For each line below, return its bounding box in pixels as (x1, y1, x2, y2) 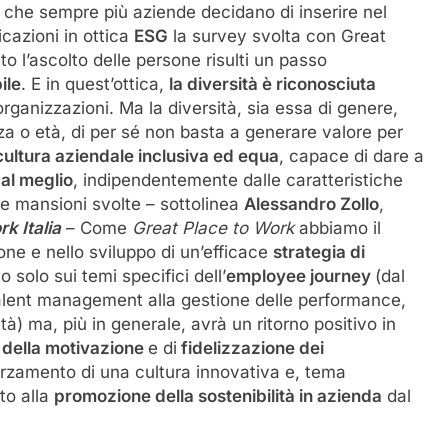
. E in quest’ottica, (21, 73, 169, 94)
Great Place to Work (132, 217, 299, 238)
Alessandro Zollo (244, 193, 379, 214)
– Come (61, 217, 132, 238)
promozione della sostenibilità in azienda (54, 385, 382, 406)
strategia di (273, 241, 365, 262)
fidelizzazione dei (177, 337, 324, 358)
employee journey (226, 265, 375, 286)
